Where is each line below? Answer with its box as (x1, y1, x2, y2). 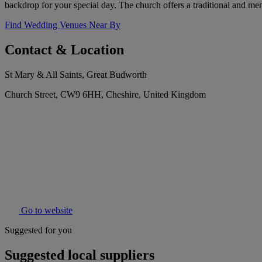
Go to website (19, 205, 73, 216)
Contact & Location (5, 42, 124, 58)
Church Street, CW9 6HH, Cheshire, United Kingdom (5, 89, 206, 100)
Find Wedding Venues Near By (5, 20, 120, 30)
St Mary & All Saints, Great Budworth (5, 70, 147, 80)
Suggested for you (5, 225, 72, 236)
